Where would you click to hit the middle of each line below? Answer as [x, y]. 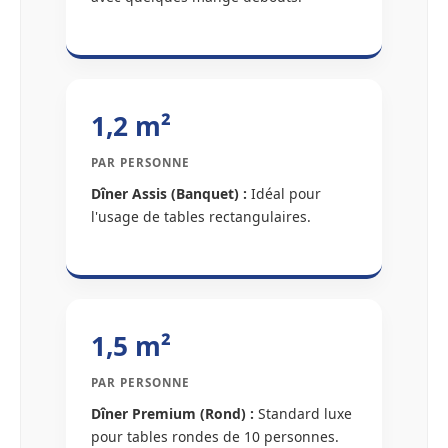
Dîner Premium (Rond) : [172, 414]
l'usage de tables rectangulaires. [201, 217]
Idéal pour [284, 194]
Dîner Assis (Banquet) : [169, 194]
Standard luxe [303, 414]
